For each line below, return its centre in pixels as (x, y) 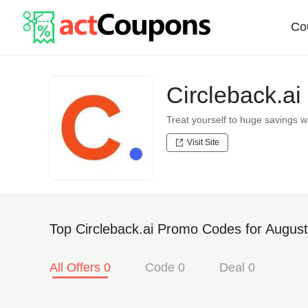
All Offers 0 (80, 267)
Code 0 (165, 267)
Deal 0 (237, 267)
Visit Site (203, 142)
